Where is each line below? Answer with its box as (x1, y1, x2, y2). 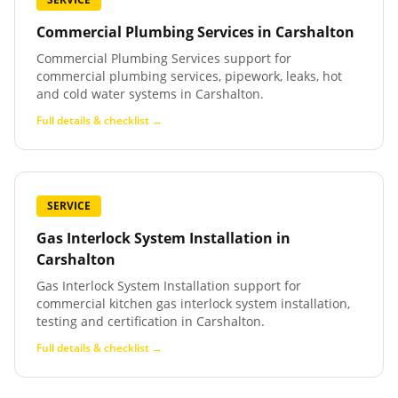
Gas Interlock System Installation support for (36, 277, 301, 294)
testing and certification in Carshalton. (36, 313, 265, 330)
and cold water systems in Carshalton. (36, 85, 264, 102)
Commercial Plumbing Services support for (36, 50, 291, 67)
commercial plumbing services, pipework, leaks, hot (36, 68, 342, 84)
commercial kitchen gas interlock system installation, (36, 295, 350, 312)
